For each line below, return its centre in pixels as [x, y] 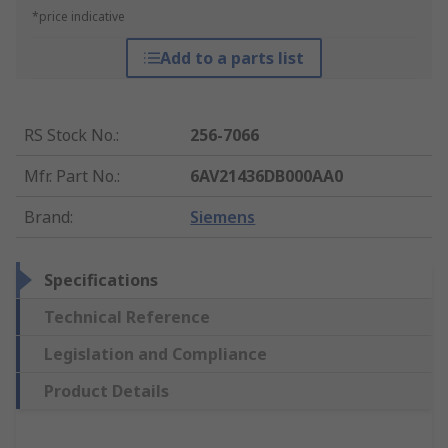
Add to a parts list [231, 58]
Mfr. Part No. [70, 176]
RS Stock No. [70, 135]
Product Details [106, 391]
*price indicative [78, 17]
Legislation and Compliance [155, 354]
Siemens [223, 217]
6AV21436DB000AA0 [267, 176]
